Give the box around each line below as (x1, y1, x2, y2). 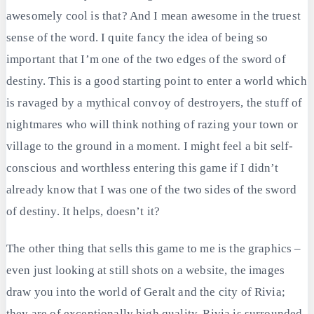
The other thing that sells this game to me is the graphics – (6, 241, 301, 255)
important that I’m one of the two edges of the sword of (6, 53, 286, 67)
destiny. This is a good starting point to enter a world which (6, 74, 307, 88)
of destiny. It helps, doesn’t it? (6, 205, 161, 219)
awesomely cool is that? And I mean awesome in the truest (6, 9, 301, 23)
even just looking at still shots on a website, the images (6, 263, 285, 277)
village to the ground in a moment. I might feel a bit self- (6, 139, 294, 153)
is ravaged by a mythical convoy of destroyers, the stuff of (6, 96, 303, 110)
